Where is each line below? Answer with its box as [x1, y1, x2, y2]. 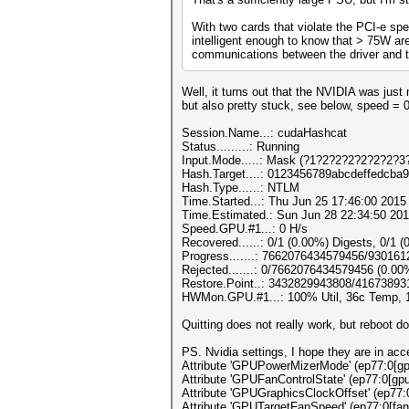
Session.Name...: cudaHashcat [182, 126, 347, 140]
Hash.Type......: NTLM [182, 181, 299, 194]
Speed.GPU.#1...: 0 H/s [182, 222, 308, 236]
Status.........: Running [182, 140, 299, 153]
